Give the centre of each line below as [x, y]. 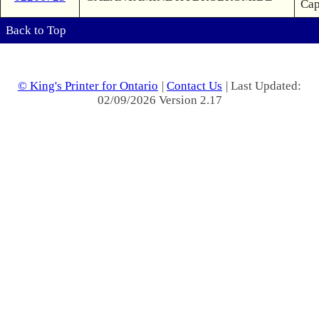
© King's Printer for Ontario [88, 86]
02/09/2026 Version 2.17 [159, 100]
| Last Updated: [263, 86]
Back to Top [36, 30]
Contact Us [194, 86]
